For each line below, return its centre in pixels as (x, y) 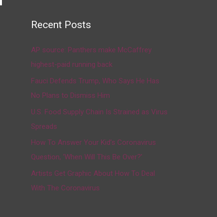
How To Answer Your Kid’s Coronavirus (93, 143)
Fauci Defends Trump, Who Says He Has (95, 81)
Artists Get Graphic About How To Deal (93, 173)
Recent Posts (61, 25)
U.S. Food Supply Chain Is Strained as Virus (99, 112)
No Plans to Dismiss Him (70, 95)
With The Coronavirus (65, 188)
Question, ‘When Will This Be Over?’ (87, 157)
